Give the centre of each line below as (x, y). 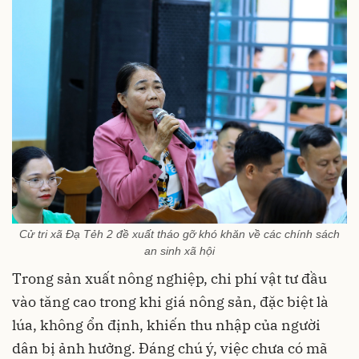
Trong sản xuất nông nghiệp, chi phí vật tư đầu (169, 279)
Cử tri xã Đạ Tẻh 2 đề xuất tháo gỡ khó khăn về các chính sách (179, 234)
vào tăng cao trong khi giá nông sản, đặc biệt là (170, 302)
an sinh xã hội (179, 251)
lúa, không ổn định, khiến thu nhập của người (166, 325)
